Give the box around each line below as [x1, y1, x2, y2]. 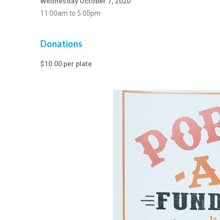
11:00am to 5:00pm [40, 9, 101, 17]
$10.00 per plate [40, 59, 92, 68]
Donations [40, 38, 82, 49]
